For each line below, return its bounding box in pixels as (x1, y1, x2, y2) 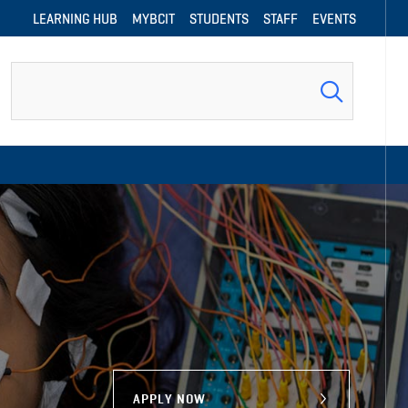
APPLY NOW (133, 392, 206, 406)
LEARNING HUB (33, 9, 117, 26)
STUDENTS (189, 9, 249, 26)
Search (10, 64, 54, 84)
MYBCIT (132, 9, 175, 26)
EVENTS (312, 9, 356, 26)
